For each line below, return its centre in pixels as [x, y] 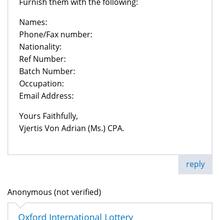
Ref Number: [42, 59]
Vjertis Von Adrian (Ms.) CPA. [72, 128]
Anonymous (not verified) [54, 192]
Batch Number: [47, 71]
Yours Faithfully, [49, 116]
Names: [33, 22]
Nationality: [40, 46]
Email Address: [46, 96]
